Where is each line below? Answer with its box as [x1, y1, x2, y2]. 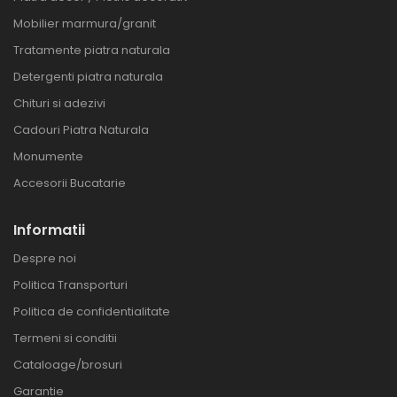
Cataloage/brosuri [13, 356, 122, 374]
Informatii [13, 220, 85, 241]
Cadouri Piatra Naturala [13, 121, 149, 139]
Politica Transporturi [13, 276, 128, 294]
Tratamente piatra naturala [13, 42, 170, 59]
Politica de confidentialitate [13, 303, 170, 321]
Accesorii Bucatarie [13, 175, 126, 192]
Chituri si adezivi [13, 95, 105, 113]
